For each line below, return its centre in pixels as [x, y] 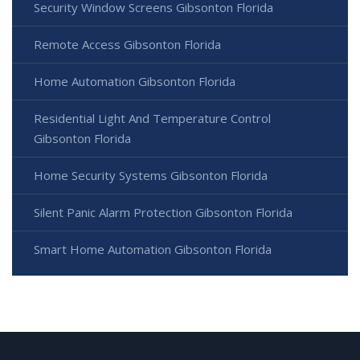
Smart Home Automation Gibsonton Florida [153, 250]
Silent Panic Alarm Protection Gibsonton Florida [163, 213]
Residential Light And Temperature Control [152, 119]
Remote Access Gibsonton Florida [127, 45]
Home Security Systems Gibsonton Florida [151, 176]
